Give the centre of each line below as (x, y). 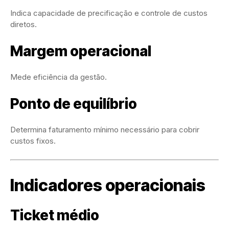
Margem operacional (81, 51)
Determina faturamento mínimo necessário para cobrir (105, 130)
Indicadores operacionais (108, 186)
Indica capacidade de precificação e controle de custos (109, 13)
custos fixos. (33, 141)
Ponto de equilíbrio (74, 104)
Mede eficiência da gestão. (59, 77)
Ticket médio (55, 215)
